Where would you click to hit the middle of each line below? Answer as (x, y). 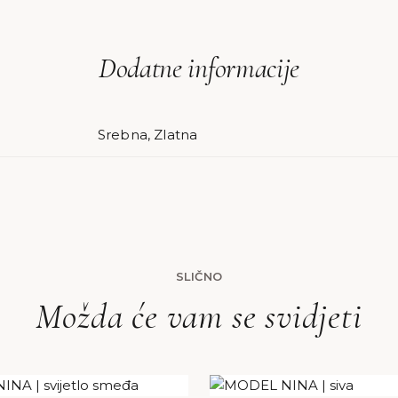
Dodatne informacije (199, 68)
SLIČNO (199, 276)
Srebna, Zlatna (148, 135)
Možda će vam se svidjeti (199, 316)
